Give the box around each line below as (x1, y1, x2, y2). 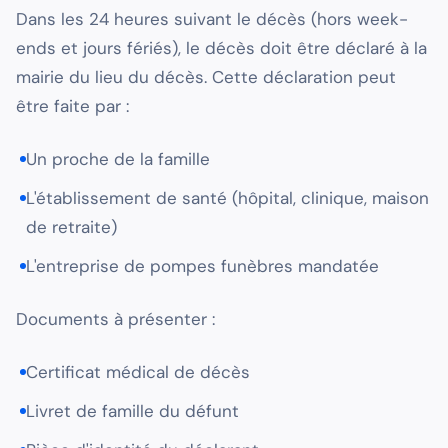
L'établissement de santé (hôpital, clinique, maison (26, 187, 429, 210)
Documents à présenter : (16, 308, 215, 331)
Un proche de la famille (26, 148, 210, 171)
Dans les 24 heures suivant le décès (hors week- (16, 8, 408, 31)
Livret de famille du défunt (26, 400, 239, 423)
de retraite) (26, 216, 117, 239)
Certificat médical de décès (26, 361, 250, 384)
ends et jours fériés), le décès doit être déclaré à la (16, 37, 427, 60)
